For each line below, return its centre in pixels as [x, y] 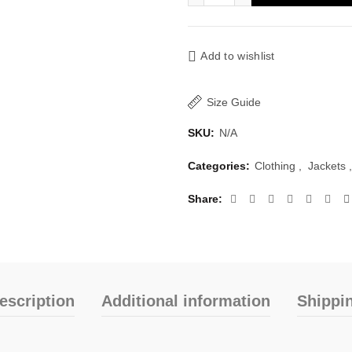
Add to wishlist [238, 56]
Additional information [185, 301]
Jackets [326, 166]
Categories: [220, 166]
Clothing [275, 166]
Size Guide [233, 102]
